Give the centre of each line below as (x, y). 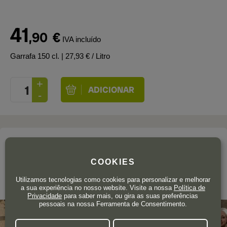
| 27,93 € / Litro (86, 56)
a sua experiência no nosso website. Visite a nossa (97, 187)
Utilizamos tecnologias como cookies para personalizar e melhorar (113, 179)
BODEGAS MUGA (58, 163)
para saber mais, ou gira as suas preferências (130, 196)
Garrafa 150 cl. (36, 56)
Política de (189, 187)
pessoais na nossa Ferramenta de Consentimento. (113, 204)
